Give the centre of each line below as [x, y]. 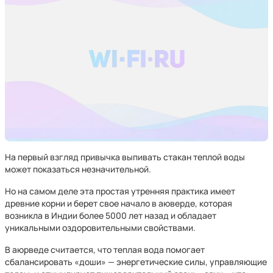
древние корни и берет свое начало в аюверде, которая [119, 203]
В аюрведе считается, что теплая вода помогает [105, 250]
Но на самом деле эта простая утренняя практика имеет [120, 191]
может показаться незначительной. [78, 169]
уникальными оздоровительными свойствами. [100, 228]
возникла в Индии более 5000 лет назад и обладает [111, 215]
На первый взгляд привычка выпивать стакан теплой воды [125, 157]
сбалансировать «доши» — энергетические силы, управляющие [136, 262]
